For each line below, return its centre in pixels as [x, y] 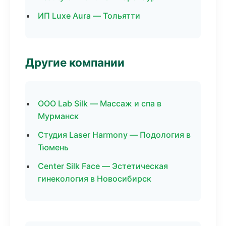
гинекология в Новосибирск [95, 179]
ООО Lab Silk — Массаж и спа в [100, 103]
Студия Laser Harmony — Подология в [114, 135]
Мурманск [58, 116]
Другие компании [75, 62]
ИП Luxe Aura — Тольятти [89, 16]
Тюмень [53, 147]
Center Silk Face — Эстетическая [103, 166]
